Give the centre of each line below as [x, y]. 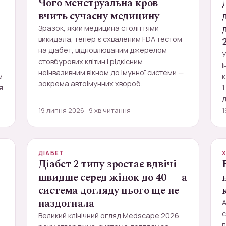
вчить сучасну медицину [99, 16]
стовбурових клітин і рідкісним [90, 61]
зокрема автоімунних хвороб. [90, 83]
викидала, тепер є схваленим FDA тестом [110, 39]
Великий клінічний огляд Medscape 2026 [108, 216]
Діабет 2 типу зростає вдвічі [107, 164]
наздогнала [66, 204]
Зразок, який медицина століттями [98, 28]
